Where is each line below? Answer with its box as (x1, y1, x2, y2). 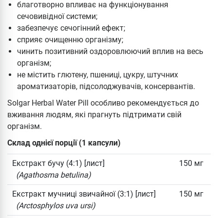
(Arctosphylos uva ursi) (16, 200, 95, 210)
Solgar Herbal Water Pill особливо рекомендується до (7, 98, 199, 108)
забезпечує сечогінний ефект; (17, 23, 125, 33)
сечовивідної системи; (17, 11, 97, 21)
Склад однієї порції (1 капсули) (7, 138, 121, 147)
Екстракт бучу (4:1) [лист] (12, 158, 105, 168)
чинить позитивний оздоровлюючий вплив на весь (17, 46, 203, 56)
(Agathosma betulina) (16, 170, 91, 180)
